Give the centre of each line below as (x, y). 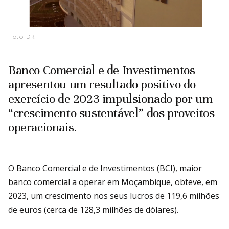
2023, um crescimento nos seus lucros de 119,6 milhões (114, 196)
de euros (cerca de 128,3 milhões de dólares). (93, 209)
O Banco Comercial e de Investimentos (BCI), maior (105, 168)
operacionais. (43, 127)
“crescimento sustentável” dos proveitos (111, 113)
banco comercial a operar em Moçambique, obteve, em (113, 182)
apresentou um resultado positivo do (102, 84)
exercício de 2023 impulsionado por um (110, 98)
